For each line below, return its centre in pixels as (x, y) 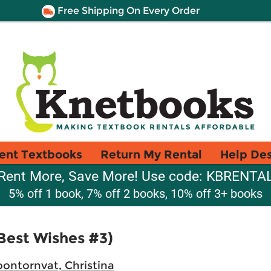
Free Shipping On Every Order (127, 11)
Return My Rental (151, 154)
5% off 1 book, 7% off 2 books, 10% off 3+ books (135, 194)
